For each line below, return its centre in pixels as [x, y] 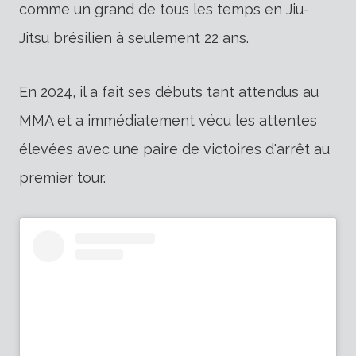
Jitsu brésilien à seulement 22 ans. [134, 38]
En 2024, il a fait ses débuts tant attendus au [169, 92]
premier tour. [62, 178]
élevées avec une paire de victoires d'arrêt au [174, 149]
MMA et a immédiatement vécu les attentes [168, 121]
